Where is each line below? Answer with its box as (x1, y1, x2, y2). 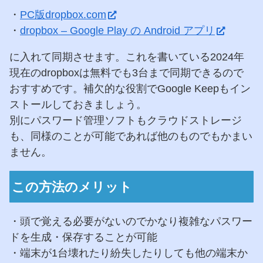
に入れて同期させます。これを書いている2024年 (9, 51, 244, 63)
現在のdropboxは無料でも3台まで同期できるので (9, 67, 244, 79)
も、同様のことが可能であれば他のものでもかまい (9, 130, 252, 143)
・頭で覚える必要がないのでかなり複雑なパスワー (9, 215, 252, 228)
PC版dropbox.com (20, 9, 106, 21)
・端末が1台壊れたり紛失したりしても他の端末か (9, 247, 248, 259)
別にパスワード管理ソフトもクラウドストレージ (9, 114, 242, 127)
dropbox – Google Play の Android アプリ (20, 25, 215, 37)
